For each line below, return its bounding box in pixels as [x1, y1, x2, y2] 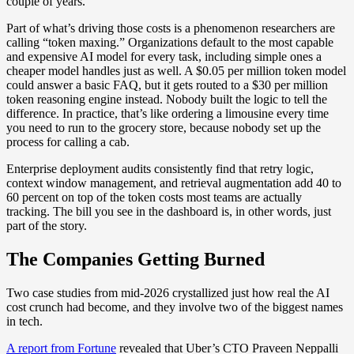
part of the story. [6, 218, 87, 232]
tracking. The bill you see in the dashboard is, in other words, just [6, 204, 331, 218]
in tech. [6, 314, 43, 328]
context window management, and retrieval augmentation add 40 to [6, 175, 341, 190]
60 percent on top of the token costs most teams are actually [6, 190, 302, 204]
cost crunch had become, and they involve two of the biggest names [6, 299, 343, 314]
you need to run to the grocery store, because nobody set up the [6, 120, 321, 134]
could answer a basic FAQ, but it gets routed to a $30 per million [6, 77, 328, 92]
